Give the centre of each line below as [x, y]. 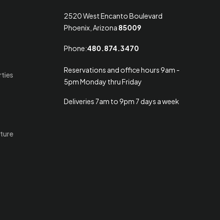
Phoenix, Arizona [91, 27]
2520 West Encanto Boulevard [113, 16]
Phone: [75, 48]
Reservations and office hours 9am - [122, 70]
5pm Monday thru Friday [103, 82]
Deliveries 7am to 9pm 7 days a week [122, 101]
